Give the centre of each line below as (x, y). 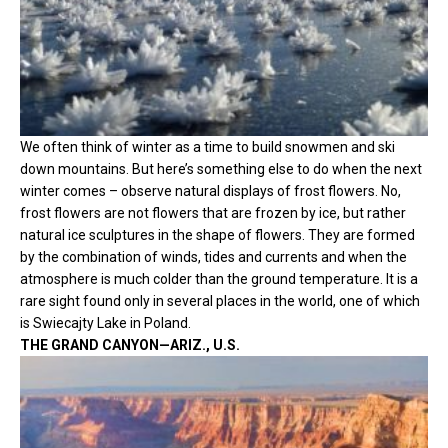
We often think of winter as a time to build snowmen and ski (207, 146)
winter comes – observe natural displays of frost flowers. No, (210, 190)
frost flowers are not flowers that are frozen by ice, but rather (213, 212)
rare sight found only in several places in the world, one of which (220, 300)
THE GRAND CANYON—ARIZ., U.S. (130, 344)
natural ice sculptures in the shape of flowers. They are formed (217, 234)
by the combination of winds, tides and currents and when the (213, 256)
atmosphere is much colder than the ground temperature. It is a (219, 278)
